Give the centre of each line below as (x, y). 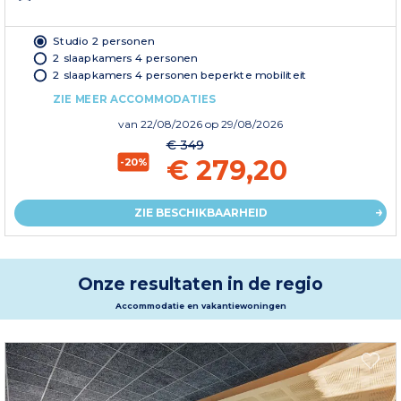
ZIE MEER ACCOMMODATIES (135, 99)
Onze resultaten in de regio (200, 285)
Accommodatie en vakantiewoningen (200, 306)
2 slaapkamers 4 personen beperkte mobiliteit (180, 75)
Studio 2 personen (103, 41)
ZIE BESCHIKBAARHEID (200, 213)
